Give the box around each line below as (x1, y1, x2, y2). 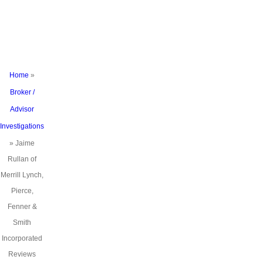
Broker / (9, 88, 35, 96)
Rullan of (8, 155, 36, 163)
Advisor (10, 105, 34, 113)
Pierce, (11, 187, 33, 195)
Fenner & (7, 203, 37, 211)
